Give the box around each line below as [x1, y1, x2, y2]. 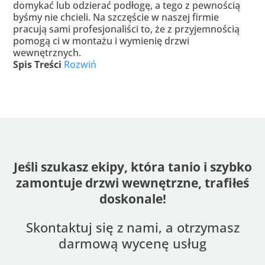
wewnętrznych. [13, 46, 82, 59]
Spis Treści [13, 57, 62, 71]
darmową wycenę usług [59, 234, 206, 253]
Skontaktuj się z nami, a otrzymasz [25, 218, 240, 237]
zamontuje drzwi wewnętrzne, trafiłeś [16, 174, 249, 191]
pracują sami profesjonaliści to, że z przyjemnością [13, 22, 240, 35]
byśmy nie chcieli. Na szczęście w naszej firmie [13, 10, 219, 24]
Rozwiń [64, 57, 97, 71]
